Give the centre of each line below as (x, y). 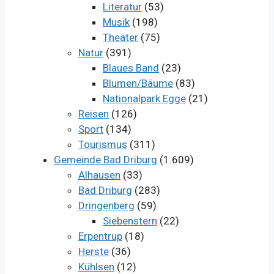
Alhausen (99, 175)
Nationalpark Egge (144, 99)
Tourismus (103, 145)
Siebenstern (130, 221)
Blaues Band (131, 68)
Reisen (94, 114)
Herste (94, 252)
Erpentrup (100, 236)
